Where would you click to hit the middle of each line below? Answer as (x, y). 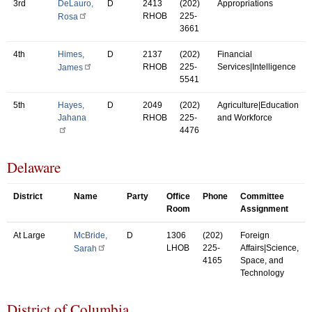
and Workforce (245, 117)
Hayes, (71, 105)
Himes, (71, 54)
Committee (262, 196)
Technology (262, 273)
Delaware (34, 167)
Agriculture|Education (258, 105)
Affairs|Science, (270, 248)
